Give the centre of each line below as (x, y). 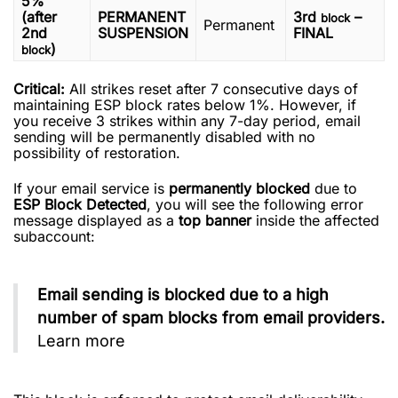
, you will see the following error (255, 204)
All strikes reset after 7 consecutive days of (211, 89)
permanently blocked (239, 188)
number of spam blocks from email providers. (211, 318)
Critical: (39, 89)
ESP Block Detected (80, 204)
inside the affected (315, 220)
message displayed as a (96, 220)
